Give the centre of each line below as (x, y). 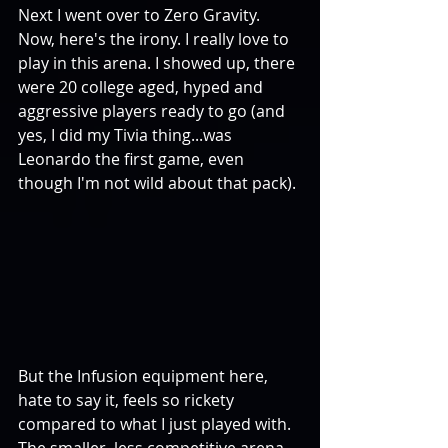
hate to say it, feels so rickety (128, 399)
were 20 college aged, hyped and (142, 86)
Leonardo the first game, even (133, 158)
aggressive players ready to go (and (153, 110)
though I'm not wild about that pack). (159, 182)
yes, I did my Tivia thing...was (127, 134)
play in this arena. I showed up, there (158, 62)
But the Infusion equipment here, (145, 375)
